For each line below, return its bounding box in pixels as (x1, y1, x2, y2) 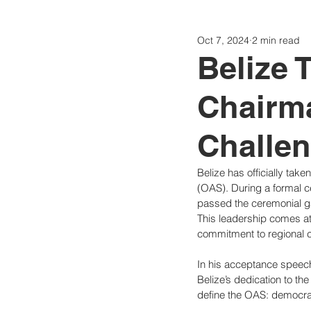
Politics (155, 40, 192, 51)
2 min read (252, 33, 300, 47)
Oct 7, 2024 (197, 33, 249, 47)
